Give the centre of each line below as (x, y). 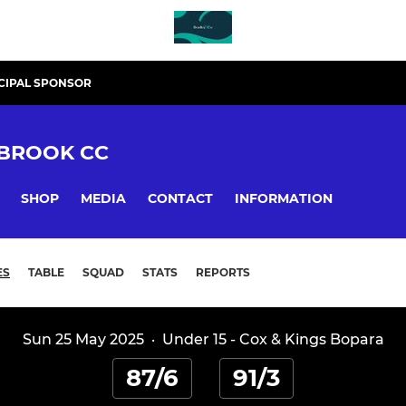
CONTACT (180, 198)
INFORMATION (284, 198)
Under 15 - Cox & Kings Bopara (273, 340)
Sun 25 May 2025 (83, 340)
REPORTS (223, 273)
